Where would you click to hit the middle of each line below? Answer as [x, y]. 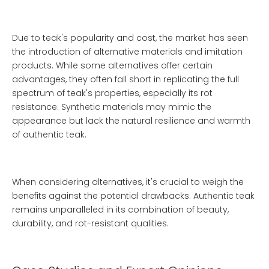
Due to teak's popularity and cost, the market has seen [130, 38]
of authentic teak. [49, 134]
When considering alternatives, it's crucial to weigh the [128, 182]
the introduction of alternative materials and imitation [127, 52]
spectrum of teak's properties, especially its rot [112, 93]
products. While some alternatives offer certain [112, 65]
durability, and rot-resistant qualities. [90, 223]
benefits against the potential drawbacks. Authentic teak [133, 196]
